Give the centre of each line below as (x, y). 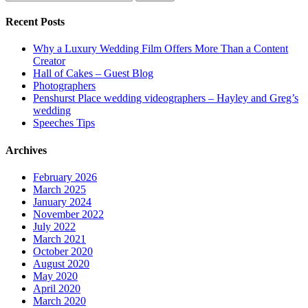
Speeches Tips (64, 123)
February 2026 (65, 177)
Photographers (64, 86)
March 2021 (59, 239)
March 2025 (59, 189)
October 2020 (63, 251)
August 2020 (61, 263)
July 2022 (54, 226)
